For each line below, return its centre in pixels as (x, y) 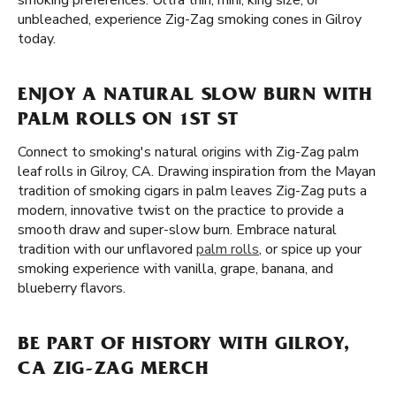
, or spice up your (310, 249)
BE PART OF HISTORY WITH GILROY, (184, 346)
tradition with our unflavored (107, 249)
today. (37, 39)
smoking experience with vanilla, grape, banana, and (175, 269)
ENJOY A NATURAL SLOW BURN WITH (195, 96)
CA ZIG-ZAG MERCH (114, 370)
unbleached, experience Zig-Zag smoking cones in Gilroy (190, 19)
